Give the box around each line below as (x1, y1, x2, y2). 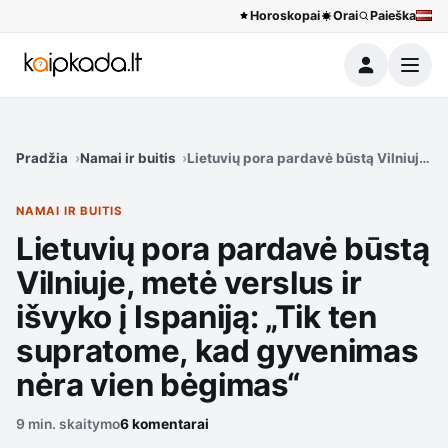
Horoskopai (250, 8, 321, 24)
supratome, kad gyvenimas (16, 331, 419, 370)
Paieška (370, 8, 416, 24)
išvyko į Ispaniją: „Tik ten (16, 297, 377, 336)
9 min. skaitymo (16, 415, 120, 432)
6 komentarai (120, 415, 209, 432)
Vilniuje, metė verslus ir (16, 263, 362, 302)
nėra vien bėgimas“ (16, 365, 300, 404)
